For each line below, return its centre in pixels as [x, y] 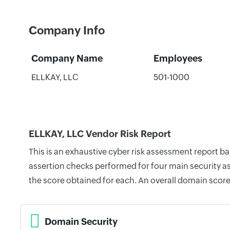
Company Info [67, 31]
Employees [178, 58]
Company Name [67, 58]
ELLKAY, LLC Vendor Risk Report [100, 134]
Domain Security [81, 221]
